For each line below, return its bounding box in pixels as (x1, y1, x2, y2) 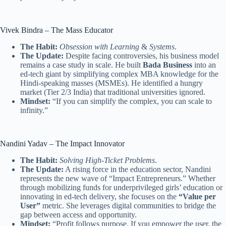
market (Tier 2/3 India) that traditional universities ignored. (20, 87, 205, 96)
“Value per (179, 192, 216, 201)
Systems (149, 42, 175, 51)
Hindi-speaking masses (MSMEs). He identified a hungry (20, 78, 203, 87)
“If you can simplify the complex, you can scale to (50, 96, 212, 105)
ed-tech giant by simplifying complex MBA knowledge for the (20, 69, 218, 78)
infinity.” (20, 105, 48, 115)
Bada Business (143, 60, 192, 69)
